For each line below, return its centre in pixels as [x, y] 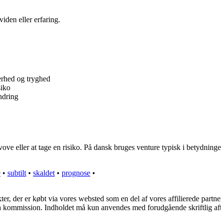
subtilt [17, 173]
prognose [76, 173]
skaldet [44, 173]
